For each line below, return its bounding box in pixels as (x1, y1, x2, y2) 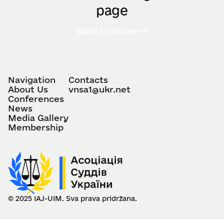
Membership (8, 122, 63, 132)
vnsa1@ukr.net (68, 84, 130, 94)
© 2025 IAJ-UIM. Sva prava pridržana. (8, 194, 137, 202)
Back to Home (76, 25, 138, 35)
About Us (8, 84, 48, 94)
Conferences (8, 93, 64, 103)
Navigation (8, 74, 55, 84)
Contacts (68, 74, 108, 84)
